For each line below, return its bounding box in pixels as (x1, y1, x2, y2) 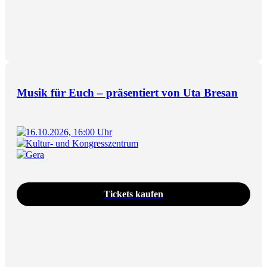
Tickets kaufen (104, 188, 163, 199)
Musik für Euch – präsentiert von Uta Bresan (17, 86, 238, 99)
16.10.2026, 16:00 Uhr (26, 126, 112, 137)
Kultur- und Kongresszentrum (26, 138, 138, 148)
